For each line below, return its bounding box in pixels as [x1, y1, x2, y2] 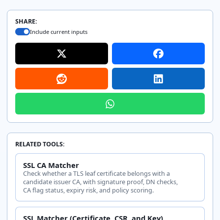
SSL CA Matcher [23, 160, 79, 170]
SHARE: [15, 17, 37, 26]
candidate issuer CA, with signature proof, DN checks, [23, 177, 178, 186]
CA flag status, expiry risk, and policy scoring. [23, 185, 154, 194]
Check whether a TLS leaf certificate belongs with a [23, 168, 170, 178]
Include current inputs [30, 27, 88, 35]
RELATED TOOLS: [15, 140, 65, 149]
